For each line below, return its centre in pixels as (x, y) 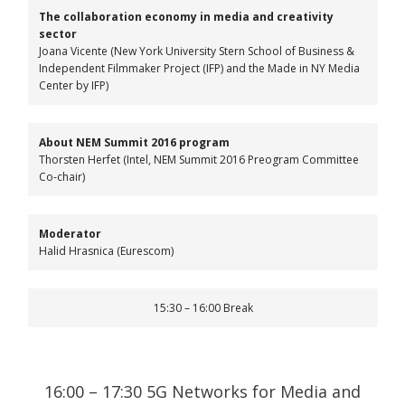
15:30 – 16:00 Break (203, 308)
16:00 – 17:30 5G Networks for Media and (202, 391)
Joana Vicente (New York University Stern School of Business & (197, 51)
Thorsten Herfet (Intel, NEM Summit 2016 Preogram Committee (199, 160)
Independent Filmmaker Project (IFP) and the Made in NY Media (199, 68)
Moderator (70, 234)
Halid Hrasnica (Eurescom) (106, 251)
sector (58, 34)
